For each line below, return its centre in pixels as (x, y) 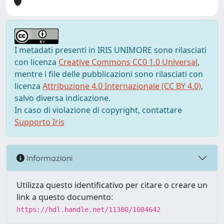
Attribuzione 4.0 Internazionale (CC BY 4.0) (122, 86)
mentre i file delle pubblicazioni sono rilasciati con (109, 74)
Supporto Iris (39, 122)
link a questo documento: (65, 197)
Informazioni (48, 158)
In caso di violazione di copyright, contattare (98, 110)
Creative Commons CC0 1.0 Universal (128, 62)
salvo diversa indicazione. (62, 98)
